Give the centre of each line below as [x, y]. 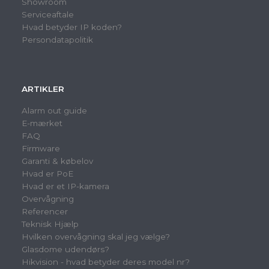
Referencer [45, 211]
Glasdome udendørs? [65, 249]
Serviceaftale [48, 14]
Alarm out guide [54, 110]
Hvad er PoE [47, 174]
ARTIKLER [43, 89]
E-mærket [42, 123]
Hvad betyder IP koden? [72, 27]
